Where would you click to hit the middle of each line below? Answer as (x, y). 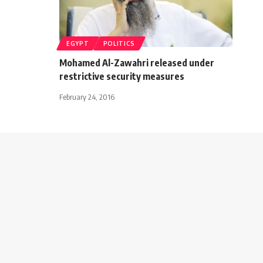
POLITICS (119, 43)
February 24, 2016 (87, 97)
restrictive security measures (122, 76)
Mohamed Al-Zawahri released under (137, 63)
